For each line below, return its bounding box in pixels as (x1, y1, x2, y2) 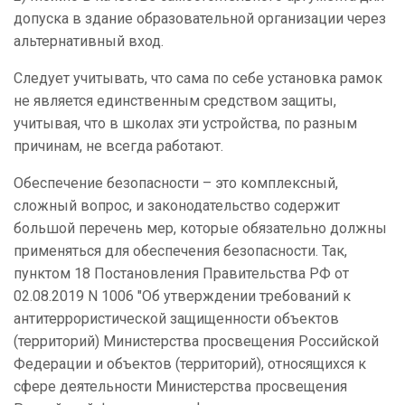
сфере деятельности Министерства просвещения (14, 378, 347, 396)
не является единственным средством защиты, (14, 92, 336, 110)
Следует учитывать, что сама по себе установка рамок (14, 70, 382, 88)
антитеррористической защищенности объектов (14, 310, 339, 328)
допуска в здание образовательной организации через (14, 10, 386, 28)
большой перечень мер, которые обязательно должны (14, 220, 387, 238)
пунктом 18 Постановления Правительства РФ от (14, 265, 349, 283)
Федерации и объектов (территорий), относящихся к (14, 355, 366, 373)
